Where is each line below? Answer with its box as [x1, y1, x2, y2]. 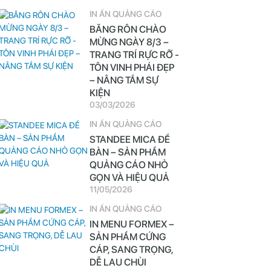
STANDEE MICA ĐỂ [89, 134, 170, 145]
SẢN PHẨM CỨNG [89, 231, 166, 243]
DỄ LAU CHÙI [89, 256, 146, 268]
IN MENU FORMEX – [89, 218, 174, 230]
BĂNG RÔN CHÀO [89, 24, 166, 35]
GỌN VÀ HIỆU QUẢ [89, 172, 169, 183]
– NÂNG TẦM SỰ [89, 74, 158, 86]
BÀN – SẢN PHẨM [89, 146, 166, 158]
